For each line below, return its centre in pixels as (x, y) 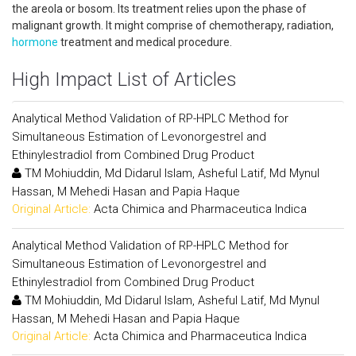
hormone (35, 42)
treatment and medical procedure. (145, 42)
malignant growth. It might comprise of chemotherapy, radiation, (173, 25)
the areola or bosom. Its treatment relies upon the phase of (159, 9)
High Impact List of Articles (124, 79)
